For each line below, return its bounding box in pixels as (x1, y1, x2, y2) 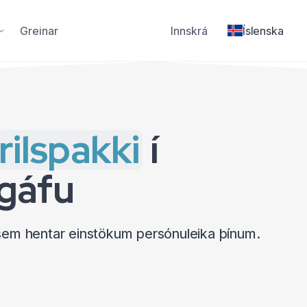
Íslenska (242, 23, 284, 38)
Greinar (20, 23, 58, 38)
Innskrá (171, 23, 208, 38)
